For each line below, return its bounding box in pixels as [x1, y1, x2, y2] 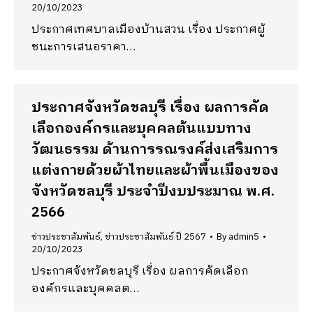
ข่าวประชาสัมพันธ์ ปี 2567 [105, 229, 206, 245]
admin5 [228, 229, 259, 245]
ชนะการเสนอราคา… [31, 38, 136, 57]
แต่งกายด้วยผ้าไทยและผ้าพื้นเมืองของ [31, 159, 279, 182]
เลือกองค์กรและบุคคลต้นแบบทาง [31, 117, 252, 140]
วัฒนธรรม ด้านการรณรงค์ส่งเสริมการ [31, 138, 278, 161]
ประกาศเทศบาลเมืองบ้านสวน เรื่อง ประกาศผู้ [31, 20, 265, 39]
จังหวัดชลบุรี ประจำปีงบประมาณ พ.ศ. [31, 180, 275, 203]
